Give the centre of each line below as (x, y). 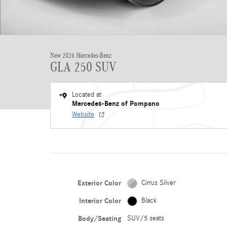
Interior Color (100, 201)
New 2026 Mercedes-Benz (81, 55)
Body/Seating (99, 219)
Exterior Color (99, 183)
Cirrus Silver (158, 183)
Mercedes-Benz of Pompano (116, 104)
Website (83, 115)
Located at (87, 95)
